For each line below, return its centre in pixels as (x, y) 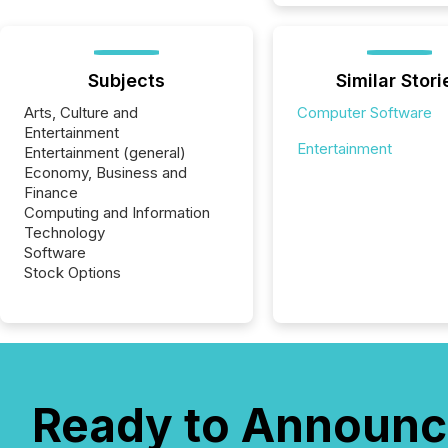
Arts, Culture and (81, 112)
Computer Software (364, 112)
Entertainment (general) (105, 152)
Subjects (126, 80)
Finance (51, 192)
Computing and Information (117, 212)
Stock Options (72, 272)
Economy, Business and (105, 172)
